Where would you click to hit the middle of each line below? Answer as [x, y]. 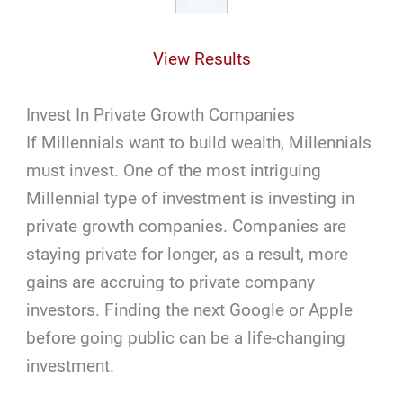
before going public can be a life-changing [186, 337]
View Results [201, 59]
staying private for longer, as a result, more [188, 254]
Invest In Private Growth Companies [161, 114]
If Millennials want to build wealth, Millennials [199, 142]
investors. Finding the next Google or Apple [190, 309]
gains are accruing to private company [171, 282]
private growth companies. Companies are [187, 226]
